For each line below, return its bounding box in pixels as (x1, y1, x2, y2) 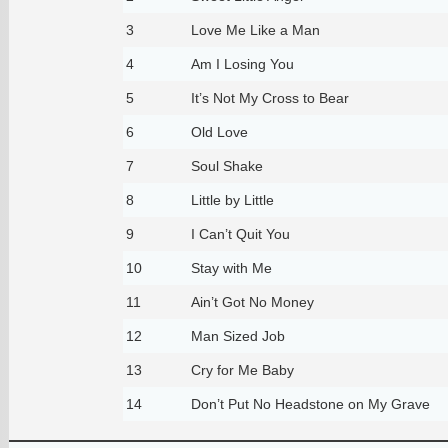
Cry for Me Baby (190, 361, 294, 378)
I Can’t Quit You (190, 225, 290, 242)
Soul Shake (190, 157, 263, 174)
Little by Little (190, 191, 274, 208)
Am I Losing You (190, 55, 294, 72)
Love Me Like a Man (190, 21, 320, 38)
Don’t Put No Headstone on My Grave (190, 395, 430, 412)
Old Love (190, 123, 248, 140)
